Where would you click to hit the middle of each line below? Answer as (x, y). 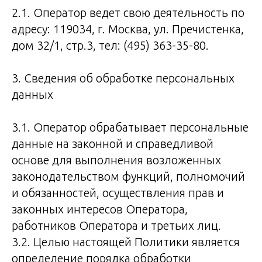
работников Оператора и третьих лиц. (116, 225)
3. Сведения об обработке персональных (123, 78)
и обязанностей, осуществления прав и (118, 193)
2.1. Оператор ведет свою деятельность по (128, 13)
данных (32, 94)
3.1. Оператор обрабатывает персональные (130, 127)
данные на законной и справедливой (113, 144)
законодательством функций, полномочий (128, 176)
